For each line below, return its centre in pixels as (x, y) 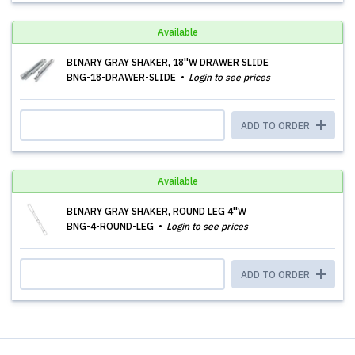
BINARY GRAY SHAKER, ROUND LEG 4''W (157, 211)
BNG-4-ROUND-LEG (111, 226)
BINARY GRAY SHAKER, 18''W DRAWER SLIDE (168, 62)
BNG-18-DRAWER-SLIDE (122, 77)
